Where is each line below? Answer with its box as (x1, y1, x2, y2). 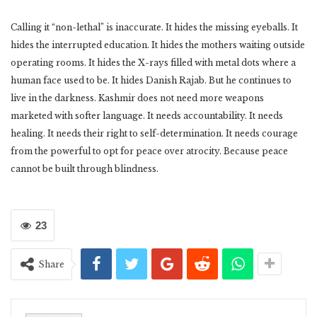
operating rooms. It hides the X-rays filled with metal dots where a (11, 57, 296, 68)
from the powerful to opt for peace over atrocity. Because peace (11, 146, 288, 156)
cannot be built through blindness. (11, 163, 158, 174)
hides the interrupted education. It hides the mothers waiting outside (11, 40, 305, 50)
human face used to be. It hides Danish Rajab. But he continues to (11, 75, 292, 86)
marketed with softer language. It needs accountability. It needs (11, 110, 283, 121)
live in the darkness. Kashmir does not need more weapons (11, 93, 264, 103)
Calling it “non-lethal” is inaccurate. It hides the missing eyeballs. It (11, 22, 298, 33)
